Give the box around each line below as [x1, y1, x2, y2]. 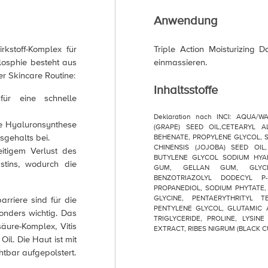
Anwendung [154, 13, 217, 29]
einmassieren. [154, 57, 207, 68]
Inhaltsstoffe [154, 83, 218, 98]
